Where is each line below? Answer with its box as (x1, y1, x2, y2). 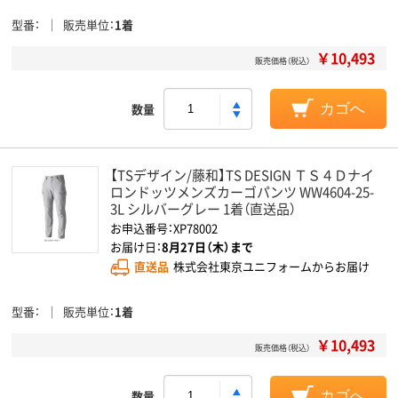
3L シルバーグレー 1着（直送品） (110, 199, 296, 218)
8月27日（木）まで (162, 238, 253, 255)
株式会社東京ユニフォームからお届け (173, 258, 370, 275)
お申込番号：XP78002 (110, 219, 218, 236)
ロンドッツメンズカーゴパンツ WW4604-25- (110, 182, 374, 201)
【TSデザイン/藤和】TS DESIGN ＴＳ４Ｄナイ (110, 165, 374, 184)
